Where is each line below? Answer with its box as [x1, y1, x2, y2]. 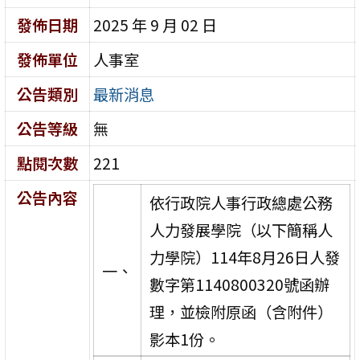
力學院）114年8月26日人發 [149, 245, 340, 268]
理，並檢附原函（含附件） [149, 300, 333, 323]
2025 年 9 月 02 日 [93, 13, 218, 36]
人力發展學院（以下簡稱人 [149, 218, 333, 241]
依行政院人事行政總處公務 [149, 190, 333, 214]
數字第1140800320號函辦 [149, 272, 329, 296]
